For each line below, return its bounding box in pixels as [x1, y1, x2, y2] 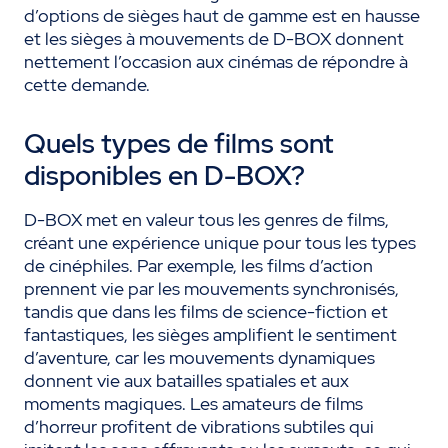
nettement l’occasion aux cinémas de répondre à [24, 50, 408, 74]
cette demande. [24, 73, 150, 97]
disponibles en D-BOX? [24, 158, 305, 194]
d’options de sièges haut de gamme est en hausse [24, 4, 420, 28]
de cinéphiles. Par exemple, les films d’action [24, 254, 373, 278]
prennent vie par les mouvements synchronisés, [24, 277, 399, 301]
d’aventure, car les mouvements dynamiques [24, 346, 375, 370]
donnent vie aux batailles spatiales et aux [24, 369, 349, 393]
